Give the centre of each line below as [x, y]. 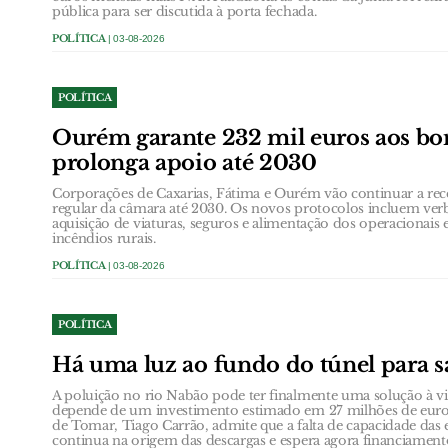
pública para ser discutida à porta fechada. [184, 11]
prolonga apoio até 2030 [184, 162]
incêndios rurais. [104, 238]
